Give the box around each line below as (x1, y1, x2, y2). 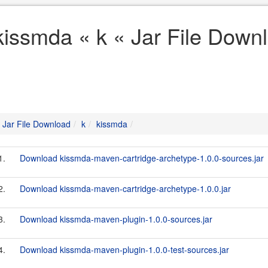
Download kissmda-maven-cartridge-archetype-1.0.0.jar (20, 182, 231, 194)
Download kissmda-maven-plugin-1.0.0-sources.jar (20, 213, 212, 225)
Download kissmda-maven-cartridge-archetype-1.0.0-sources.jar (20, 152, 264, 164)
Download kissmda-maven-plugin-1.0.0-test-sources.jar (20, 243, 229, 255)
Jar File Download (2, 118, 71, 130)
